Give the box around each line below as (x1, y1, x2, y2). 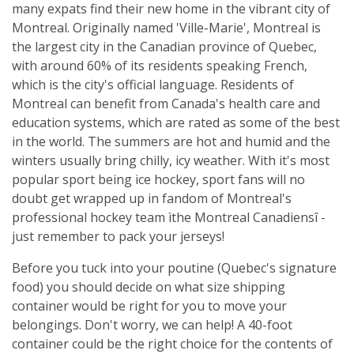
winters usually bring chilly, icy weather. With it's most (12, 151, 330, 169)
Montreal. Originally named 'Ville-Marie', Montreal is (12, 18, 321, 36)
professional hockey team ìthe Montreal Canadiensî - (12, 208, 326, 226)
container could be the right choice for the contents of (12, 334, 333, 352)
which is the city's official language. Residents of (12, 75, 294, 93)
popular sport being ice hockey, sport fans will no (12, 170, 305, 188)
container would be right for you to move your (12, 296, 287, 314)
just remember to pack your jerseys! (12, 227, 224, 245)
